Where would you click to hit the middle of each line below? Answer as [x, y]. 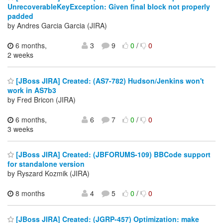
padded [20, 16]
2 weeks [20, 55]
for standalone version [46, 164]
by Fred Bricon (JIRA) [42, 99]
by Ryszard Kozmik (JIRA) [49, 173]
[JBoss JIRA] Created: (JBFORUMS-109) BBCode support [112, 155]
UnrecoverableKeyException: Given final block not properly [109, 7]
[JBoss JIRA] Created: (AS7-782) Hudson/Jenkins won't [109, 80]
